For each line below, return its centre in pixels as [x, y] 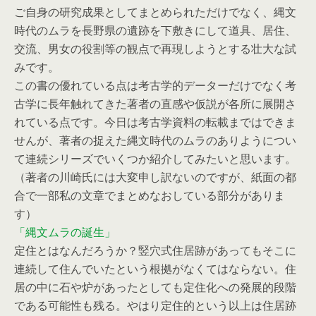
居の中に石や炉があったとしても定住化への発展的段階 [155, 287]
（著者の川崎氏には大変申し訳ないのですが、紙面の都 [155, 177]
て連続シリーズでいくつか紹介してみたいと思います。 [155, 159]
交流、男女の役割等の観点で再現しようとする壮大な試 [155, 49]
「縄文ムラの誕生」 [65, 232]
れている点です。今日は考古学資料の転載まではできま [155, 122]
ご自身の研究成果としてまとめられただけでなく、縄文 [155, 12]
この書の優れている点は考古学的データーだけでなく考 [155, 85]
